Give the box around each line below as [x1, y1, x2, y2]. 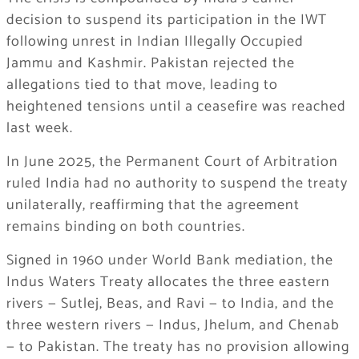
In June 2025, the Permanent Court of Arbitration [6, 150, 338, 175]
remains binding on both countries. [6, 215, 245, 240]
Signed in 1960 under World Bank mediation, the [6, 248, 333, 273]
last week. [6, 116, 73, 141]
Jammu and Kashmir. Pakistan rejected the [6, 51, 295, 76]
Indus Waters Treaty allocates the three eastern [6, 270, 330, 295]
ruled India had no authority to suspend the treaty [6, 171, 348, 196]
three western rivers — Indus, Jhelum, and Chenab [6, 313, 340, 338]
